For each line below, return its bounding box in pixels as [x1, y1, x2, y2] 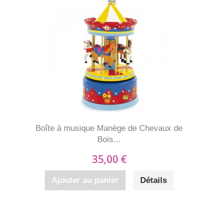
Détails [140, 176, 167, 185]
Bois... [97, 135, 121, 144]
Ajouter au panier [51, 176, 119, 185]
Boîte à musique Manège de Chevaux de [36, 124, 182, 133]
